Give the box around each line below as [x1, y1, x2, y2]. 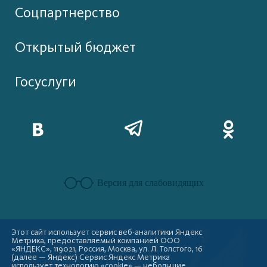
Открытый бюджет [15, 39, 136, 56]
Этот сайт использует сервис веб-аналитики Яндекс [11, 227, 203, 237]
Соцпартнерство [15, 5, 120, 21]
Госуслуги [15, 74, 76, 91]
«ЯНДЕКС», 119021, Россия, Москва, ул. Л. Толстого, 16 [11, 244, 203, 254]
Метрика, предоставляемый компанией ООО [11, 235, 181, 246]
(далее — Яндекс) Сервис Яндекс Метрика [11, 252, 170, 262]
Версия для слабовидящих [97, 178, 204, 188]
